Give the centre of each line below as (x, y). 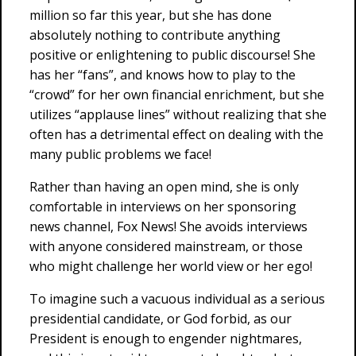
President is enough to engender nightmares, (166, 339)
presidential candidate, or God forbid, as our (161, 319)
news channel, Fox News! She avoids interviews (168, 226)
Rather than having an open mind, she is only (164, 187)
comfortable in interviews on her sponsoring (163, 207)
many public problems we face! (120, 154)
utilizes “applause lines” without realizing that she (178, 114)
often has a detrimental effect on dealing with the (176, 134)
